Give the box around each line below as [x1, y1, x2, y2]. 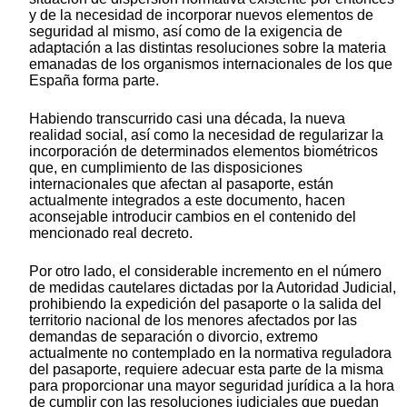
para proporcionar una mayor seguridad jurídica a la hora [29, 378, 394, 394]
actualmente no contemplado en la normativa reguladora [29, 345, 392, 362]
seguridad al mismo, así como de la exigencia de [29, 24, 342, 40]
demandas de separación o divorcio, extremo [29, 329, 318, 345]
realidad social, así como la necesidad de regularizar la [29, 127, 383, 144]
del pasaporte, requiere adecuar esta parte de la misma [29, 362, 383, 378]
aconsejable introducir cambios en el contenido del [29, 209, 356, 225]
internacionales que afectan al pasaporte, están [29, 176, 333, 193]
